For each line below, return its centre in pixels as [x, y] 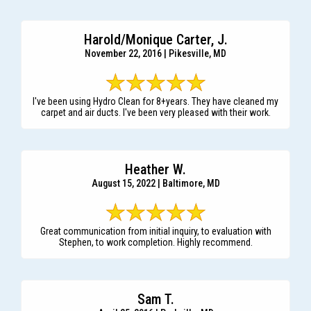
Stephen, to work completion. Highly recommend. [155, 243]
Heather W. [155, 170]
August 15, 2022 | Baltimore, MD [155, 184]
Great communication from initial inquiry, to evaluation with [155, 232]
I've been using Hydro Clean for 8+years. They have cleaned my [155, 102]
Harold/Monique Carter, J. [155, 40]
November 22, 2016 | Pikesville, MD [155, 54]
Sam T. [155, 300]
